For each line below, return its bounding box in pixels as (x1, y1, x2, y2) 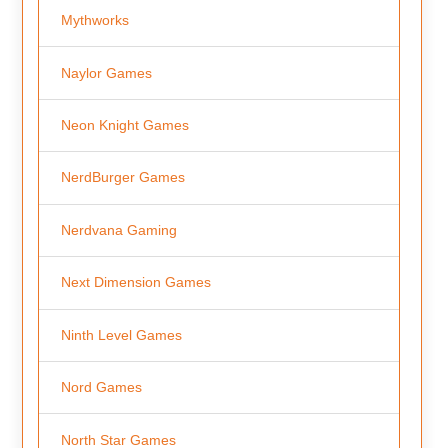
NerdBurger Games (60, 169, 185, 186)
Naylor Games (60, 64, 152, 81)
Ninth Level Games (60, 326, 182, 343)
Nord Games (60, 379, 142, 396)
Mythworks (60, 12, 129, 29)
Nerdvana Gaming (60, 221, 177, 238)
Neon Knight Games (60, 116, 189, 133)
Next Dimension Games (60, 274, 211, 291)
